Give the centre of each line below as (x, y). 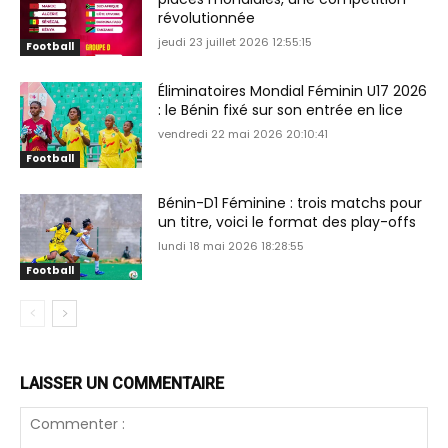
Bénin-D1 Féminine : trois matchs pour (290, 203)
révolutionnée (207, 17)
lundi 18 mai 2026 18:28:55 (231, 246)
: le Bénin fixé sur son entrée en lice (281, 110)
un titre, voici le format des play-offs (287, 222)
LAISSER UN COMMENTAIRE (122, 383)
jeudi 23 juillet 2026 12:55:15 (235, 41)
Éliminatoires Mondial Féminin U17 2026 (293, 91)
